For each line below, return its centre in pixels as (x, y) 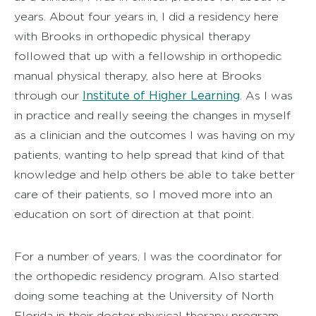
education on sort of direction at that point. (134, 214)
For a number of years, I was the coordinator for (148, 256)
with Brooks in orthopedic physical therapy (132, 36)
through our (48, 95)
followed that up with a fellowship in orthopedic (148, 56)
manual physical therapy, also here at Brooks (138, 75)
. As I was (266, 95)
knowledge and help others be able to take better (154, 174)
